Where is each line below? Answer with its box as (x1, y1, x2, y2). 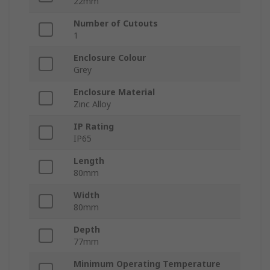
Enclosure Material (74, 86, 155, 98)
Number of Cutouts (74, 17, 158, 30)
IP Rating (74, 121, 114, 133)
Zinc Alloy (74, 98, 111, 110)
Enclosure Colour (74, 52, 146, 64)
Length (74, 155, 104, 167)
